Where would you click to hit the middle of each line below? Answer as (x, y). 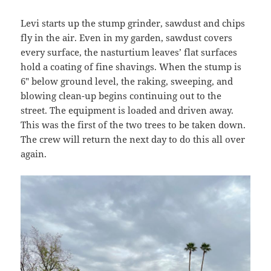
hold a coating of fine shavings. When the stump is (131, 66)
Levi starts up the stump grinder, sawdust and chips (133, 23)
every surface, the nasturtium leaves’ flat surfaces (129, 52)
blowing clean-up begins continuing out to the (121, 95)
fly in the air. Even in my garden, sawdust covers (127, 37)
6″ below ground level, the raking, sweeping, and (127, 81)
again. (34, 153)
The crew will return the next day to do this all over (133, 139)
